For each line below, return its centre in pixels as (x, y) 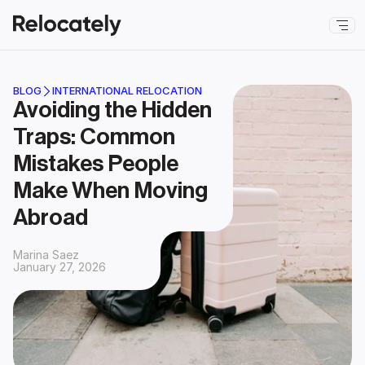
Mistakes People (96, 164)
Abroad (51, 218)
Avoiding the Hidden (112, 110)
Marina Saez (46, 255)
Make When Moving (110, 191)
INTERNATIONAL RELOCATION (127, 90)
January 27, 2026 (59, 267)
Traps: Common (94, 137)
